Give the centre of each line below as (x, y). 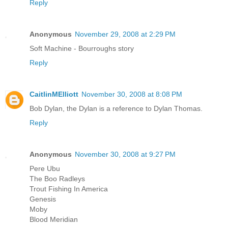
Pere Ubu (45, 168)
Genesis (43, 199)
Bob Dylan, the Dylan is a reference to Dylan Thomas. (116, 108)
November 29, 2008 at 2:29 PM (125, 34)
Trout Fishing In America (69, 189)
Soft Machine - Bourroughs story (82, 48)
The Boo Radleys (57, 178)
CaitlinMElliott (54, 94)
